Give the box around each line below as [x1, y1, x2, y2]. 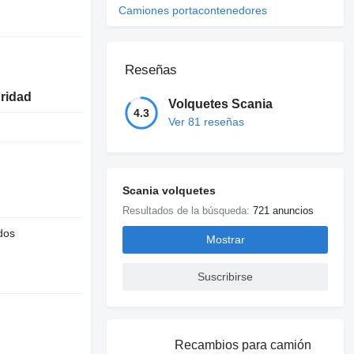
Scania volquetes [122, 183, 217, 197]
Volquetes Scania [168, 97, 273, 111]
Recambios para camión [174, 337, 311, 352]
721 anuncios [253, 204, 314, 217]
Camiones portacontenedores [119, 3, 268, 17]
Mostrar [205, 233, 245, 247]
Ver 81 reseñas [168, 115, 245, 129]
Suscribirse [198, 270, 254, 284]
